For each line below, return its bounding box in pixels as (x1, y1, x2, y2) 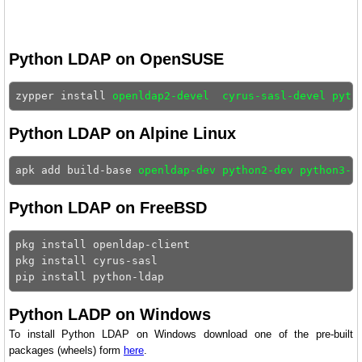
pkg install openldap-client (15, 238, 196, 250)
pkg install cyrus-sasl (15, 255, 164, 267)
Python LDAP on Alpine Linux (9, 124, 236, 142)
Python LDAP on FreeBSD (9, 199, 207, 217)
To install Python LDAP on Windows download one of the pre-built (9, 328, 353, 340)
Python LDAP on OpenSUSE (9, 50, 224, 68)
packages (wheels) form (9, 344, 124, 356)
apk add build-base (15, 164, 138, 176)
